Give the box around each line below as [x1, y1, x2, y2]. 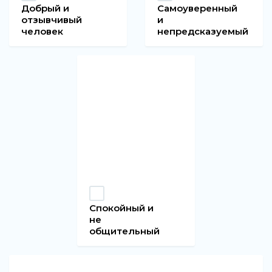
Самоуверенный [157, 2, 238, 15]
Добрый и [21, 2, 70, 15]
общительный [89, 225, 160, 237]
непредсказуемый [157, 25, 249, 38]
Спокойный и [89, 202, 154, 214]
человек [21, 25, 64, 38]
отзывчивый [21, 14, 83, 26]
